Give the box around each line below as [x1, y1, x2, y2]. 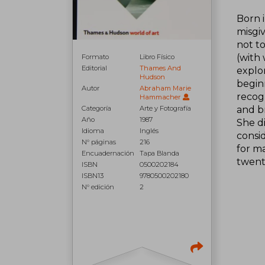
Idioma [82, 126, 104, 135]
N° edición [82, 182, 114, 191]
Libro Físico [140, 52, 175, 61]
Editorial [82, 63, 107, 72]
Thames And [140, 63, 182, 72]
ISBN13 [82, 171, 104, 180]
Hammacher [140, 92, 182, 101]
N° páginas [82, 137, 116, 146]
